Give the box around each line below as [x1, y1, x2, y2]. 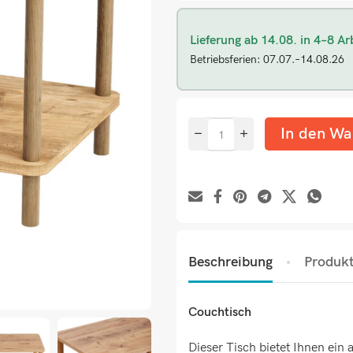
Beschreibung [188, 254, 273, 270]
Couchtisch [188, 305, 251, 320]
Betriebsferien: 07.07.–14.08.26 [190, 52, 344, 66]
